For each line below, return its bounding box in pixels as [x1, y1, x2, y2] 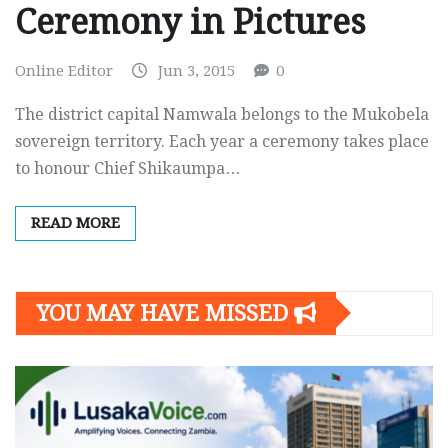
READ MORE [31, 213, 120, 232]
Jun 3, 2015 [158, 62, 235, 81]
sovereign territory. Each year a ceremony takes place [15, 131, 429, 151]
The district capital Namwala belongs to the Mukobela [15, 104, 429, 124]
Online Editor [15, 62, 113, 81]
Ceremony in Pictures [15, 2, 366, 43]
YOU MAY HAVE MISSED [36, 300, 294, 326]
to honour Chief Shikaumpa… [15, 158, 241, 178]
